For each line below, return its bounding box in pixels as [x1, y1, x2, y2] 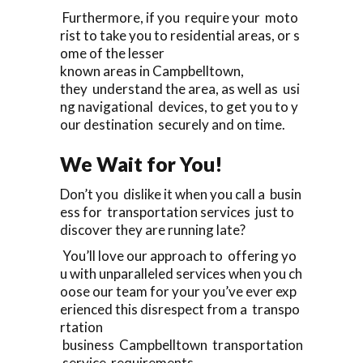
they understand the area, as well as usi [60, 79, 300, 97]
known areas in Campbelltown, [60, 62, 244, 79]
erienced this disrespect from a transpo [60, 300, 300, 318]
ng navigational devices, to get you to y [60, 97, 298, 115]
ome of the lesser [60, 44, 164, 62]
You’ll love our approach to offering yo [60, 246, 297, 264]
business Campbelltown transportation [60, 335, 303, 353]
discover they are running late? [60, 220, 246, 238]
